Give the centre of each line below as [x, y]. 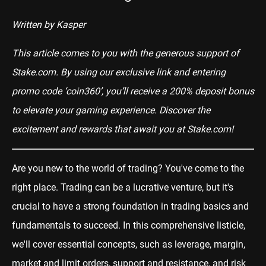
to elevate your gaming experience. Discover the [111, 110]
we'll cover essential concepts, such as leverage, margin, [129, 244]
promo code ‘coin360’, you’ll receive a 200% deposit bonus [133, 91]
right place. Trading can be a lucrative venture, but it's [123, 187]
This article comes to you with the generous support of [126, 53]
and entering [199, 72]
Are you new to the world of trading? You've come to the [128, 168]
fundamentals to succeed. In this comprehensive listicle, [129, 225]
